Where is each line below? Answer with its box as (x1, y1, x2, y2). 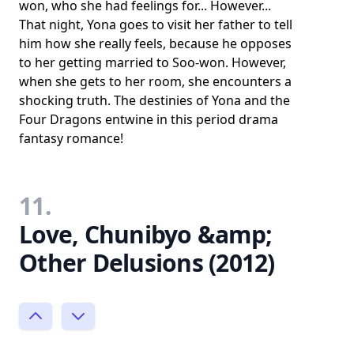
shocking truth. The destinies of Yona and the (19, 91, 290, 109)
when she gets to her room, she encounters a (19, 72, 292, 90)
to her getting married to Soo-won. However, (19, 53, 286, 71)
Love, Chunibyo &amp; (19, 217, 272, 250)
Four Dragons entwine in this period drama (19, 110, 278, 128)
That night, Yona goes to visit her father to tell (19, 15, 292, 33)
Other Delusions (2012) (19, 246, 275, 279)
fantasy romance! (19, 129, 123, 147)
